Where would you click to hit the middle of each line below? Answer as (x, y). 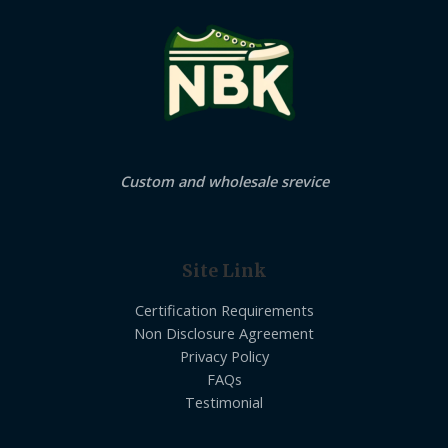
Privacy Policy (224, 355)
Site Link (224, 271)
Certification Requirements (224, 309)
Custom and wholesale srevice (224, 180)
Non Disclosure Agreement (224, 332)
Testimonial (224, 401)
